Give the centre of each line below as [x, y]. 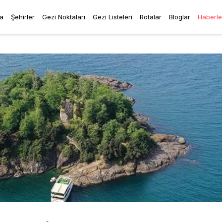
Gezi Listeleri [112, 17]
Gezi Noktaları [63, 17]
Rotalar [150, 17]
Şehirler [23, 17]
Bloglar [179, 17]
